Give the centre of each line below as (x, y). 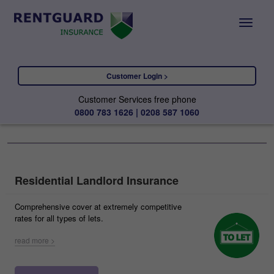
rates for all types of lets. (59, 218)
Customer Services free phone (137, 99)
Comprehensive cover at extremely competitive (98, 206)
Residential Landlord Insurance (97, 180)
